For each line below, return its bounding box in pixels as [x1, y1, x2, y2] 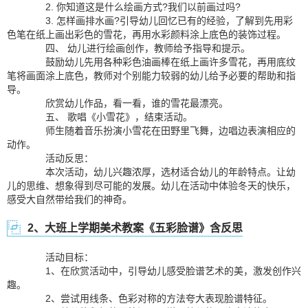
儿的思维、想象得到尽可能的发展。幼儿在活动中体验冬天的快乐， [7, 180, 296, 191]
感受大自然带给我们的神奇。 [7, 194, 132, 205]
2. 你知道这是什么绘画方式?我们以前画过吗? [26, 1, 241, 12]
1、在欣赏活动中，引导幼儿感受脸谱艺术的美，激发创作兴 [26, 265, 301, 276]
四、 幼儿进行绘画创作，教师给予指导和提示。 [26, 43, 250, 54]
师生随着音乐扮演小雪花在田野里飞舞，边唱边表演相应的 [26, 125, 296, 136]
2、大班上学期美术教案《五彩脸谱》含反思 [27, 222, 243, 234]
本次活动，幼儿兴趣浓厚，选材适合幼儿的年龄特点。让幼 [26, 166, 296, 177]
